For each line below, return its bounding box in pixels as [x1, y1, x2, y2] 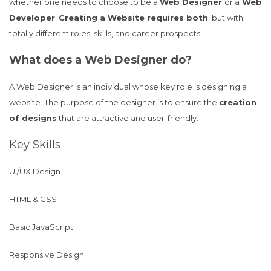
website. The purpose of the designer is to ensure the [9, 97, 219, 107]
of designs [9, 113, 57, 123]
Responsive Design [9, 250, 84, 260]
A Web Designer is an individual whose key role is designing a [9, 82, 247, 91]
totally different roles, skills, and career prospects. [9, 28, 202, 38]
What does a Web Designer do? [9, 53, 192, 67]
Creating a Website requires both [59, 13, 208, 22]
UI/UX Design [9, 166, 60, 176]
